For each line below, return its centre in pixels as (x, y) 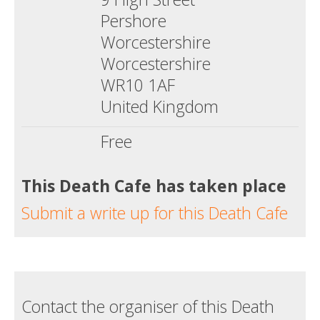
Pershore (134, 21)
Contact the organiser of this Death (148, 307)
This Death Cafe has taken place (154, 186)
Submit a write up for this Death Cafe (155, 213)
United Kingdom (160, 107)
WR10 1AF (138, 85)
